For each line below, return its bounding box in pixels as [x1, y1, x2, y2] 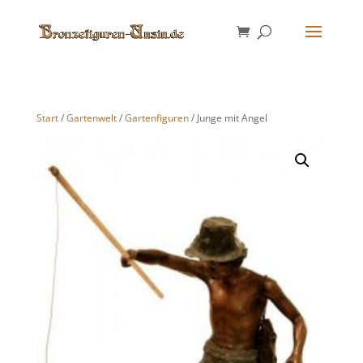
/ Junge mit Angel [188, 111, 267, 125]
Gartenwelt [66, 111, 117, 125]
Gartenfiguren [124, 111, 189, 125]
